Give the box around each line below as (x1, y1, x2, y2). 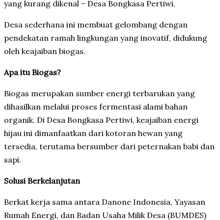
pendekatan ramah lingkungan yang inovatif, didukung (4, 32, 207, 43)
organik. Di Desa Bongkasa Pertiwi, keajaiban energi (4, 114, 198, 125)
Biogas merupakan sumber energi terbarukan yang (4, 88, 195, 98)
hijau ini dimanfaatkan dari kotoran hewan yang (4, 128, 183, 138)
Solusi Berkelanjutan (4, 175, 80, 186)
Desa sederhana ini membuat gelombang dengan (4, 19, 188, 29)
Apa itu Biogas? (4, 67, 61, 77)
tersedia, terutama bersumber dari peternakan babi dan (4, 141, 215, 151)
